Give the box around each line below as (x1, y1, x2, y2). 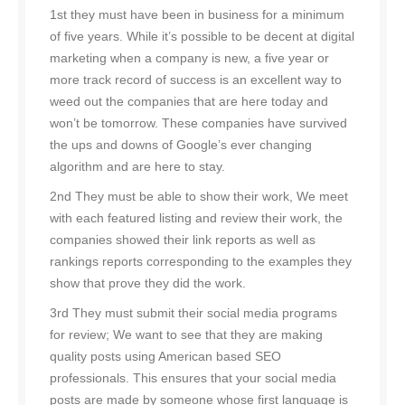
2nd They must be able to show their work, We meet (50, 189, 348, 204)
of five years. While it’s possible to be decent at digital (50, 29, 354, 44)
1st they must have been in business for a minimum (50, 7, 344, 23)
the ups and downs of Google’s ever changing (50, 137, 312, 153)
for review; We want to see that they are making (50, 327, 323, 343)
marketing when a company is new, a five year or (50, 51, 329, 66)
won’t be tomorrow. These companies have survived (50, 116, 347, 131)
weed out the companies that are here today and (50, 94, 328, 109)
